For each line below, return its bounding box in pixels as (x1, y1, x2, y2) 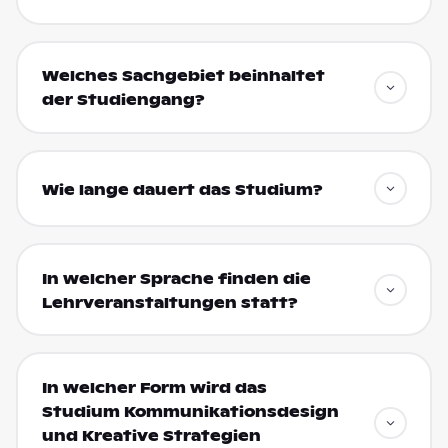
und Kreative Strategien (41, 426, 261, 445)
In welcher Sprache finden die (41, 269, 311, 288)
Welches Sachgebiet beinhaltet (41, 67, 325, 86)
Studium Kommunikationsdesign (41, 402, 339, 421)
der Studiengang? (41, 91, 205, 110)
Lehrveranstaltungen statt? (41, 293, 298, 312)
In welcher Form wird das (41, 378, 267, 397)
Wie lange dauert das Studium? (41, 180, 323, 199)
